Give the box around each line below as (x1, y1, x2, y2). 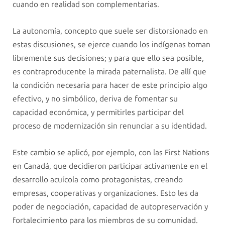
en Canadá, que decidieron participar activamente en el (13, 161, 207, 171)
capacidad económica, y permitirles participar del (13, 107, 184, 117)
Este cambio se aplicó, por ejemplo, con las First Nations (13, 148, 209, 158)
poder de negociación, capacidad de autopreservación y (13, 202, 208, 212)
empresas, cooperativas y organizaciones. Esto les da (13, 188, 198, 198)
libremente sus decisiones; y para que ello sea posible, (13, 53, 204, 63)
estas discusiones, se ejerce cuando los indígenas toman (13, 39, 210, 49)
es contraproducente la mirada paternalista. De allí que (13, 66, 206, 76)
